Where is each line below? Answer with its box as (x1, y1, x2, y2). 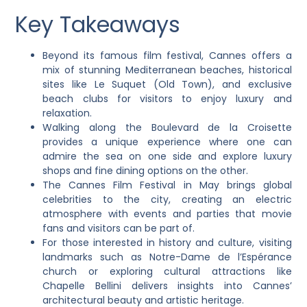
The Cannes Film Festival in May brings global (42, 177, 292, 192)
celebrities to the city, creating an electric (42, 192, 292, 206)
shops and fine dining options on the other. (42, 163, 249, 177)
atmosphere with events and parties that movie (42, 206, 292, 221)
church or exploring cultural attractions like (42, 264, 292, 278)
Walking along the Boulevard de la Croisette (42, 120, 292, 134)
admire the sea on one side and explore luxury (42, 149, 292, 163)
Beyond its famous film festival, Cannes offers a (42, 48, 292, 62)
